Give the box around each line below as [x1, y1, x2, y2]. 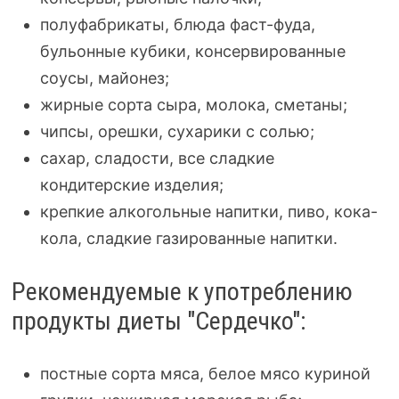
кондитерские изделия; [39, 175, 224, 194]
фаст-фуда [229, 15, 311, 34]
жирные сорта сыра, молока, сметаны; [39, 95, 347, 114]
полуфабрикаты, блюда [39, 15, 230, 34]
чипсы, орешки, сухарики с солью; [39, 122, 314, 141]
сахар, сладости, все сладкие [39, 149, 274, 167]
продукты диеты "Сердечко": [11, 306, 306, 336]
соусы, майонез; [39, 69, 169, 87]
